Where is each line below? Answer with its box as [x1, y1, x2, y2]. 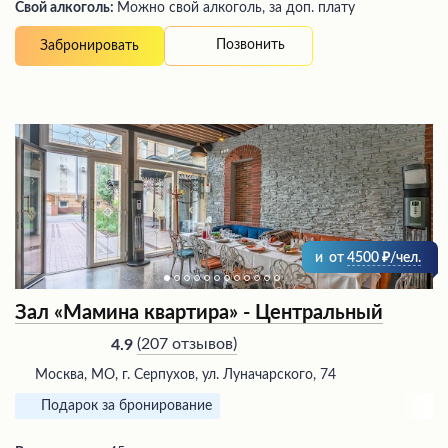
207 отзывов [141, 336, 233, 353]
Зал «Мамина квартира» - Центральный [15, 302, 383, 323]
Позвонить [216, 38, 285, 53]
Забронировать [40, 38, 139, 53]
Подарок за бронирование [41, 398, 212, 413]
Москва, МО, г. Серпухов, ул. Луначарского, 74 [35, 367, 336, 382]
